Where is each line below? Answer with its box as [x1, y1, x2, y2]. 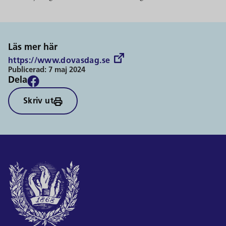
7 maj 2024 [48, 67, 85, 74]
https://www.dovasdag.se [8, 57, 110, 65]
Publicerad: [8, 67, 48, 74]
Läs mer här [8, 43, 58, 52]
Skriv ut [23, 97, 53, 105]
